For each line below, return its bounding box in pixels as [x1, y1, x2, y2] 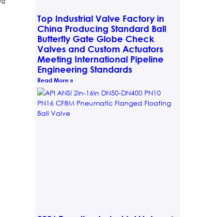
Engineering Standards [37, 63, 132, 75]
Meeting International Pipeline [37, 53, 164, 64]
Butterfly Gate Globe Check [37, 33, 154, 44]
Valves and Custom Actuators [37, 43, 163, 54]
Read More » [37, 76, 73, 84]
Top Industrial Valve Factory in [37, 13, 164, 24]
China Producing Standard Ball [37, 23, 166, 34]
